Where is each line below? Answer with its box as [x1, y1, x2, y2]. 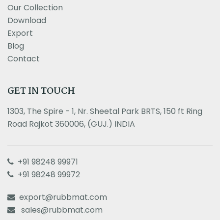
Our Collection [7, 2, 63, 13]
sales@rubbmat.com [21, 204, 103, 216]
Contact [7, 53, 40, 64]
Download [7, 15, 46, 26]
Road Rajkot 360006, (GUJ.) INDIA [7, 118, 135, 130]
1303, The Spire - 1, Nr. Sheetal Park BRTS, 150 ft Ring [7, 106, 202, 117]
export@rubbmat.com [19, 192, 107, 203]
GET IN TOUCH [7, 84, 75, 99]
